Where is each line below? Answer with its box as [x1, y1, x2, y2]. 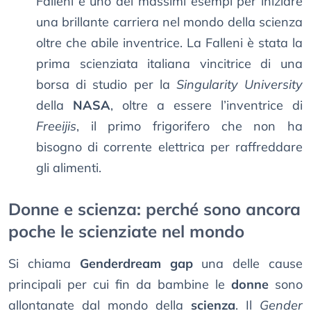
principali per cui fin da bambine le [8, 276, 231, 293]
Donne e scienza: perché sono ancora [8, 199, 301, 220]
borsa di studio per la [36, 76, 176, 93]
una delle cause [192, 255, 303, 272]
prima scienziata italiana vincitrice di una [36, 56, 303, 72]
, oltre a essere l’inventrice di [110, 97, 303, 114]
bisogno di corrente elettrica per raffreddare [36, 139, 303, 155]
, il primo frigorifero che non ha [76, 118, 303, 135]
